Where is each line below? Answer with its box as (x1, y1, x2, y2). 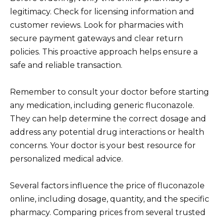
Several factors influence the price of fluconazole (10, 181, 205, 191)
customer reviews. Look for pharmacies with (10, 20, 183, 30)
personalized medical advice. (10, 154, 123, 164)
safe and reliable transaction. (10, 60, 122, 70)
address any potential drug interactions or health (10, 127, 204, 137)
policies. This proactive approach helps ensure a (10, 47, 198, 56)
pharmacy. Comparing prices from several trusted (10, 208, 206, 218)
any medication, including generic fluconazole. (10, 100, 194, 110)
